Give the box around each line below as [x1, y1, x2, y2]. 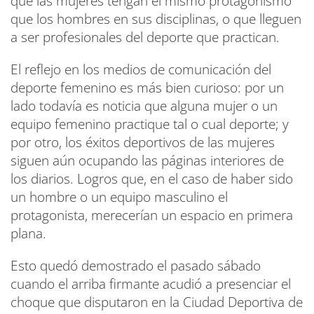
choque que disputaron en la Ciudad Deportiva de [11, 293, 303, 312]
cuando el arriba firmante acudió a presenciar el [11, 275, 291, 294]
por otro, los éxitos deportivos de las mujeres [11, 133, 275, 152]
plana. [11, 224, 46, 243]
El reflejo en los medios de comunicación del [11, 60, 271, 79]
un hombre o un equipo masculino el [11, 188, 228, 207]
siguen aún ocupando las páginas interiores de [11, 151, 284, 170]
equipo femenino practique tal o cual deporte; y [11, 115, 289, 134]
